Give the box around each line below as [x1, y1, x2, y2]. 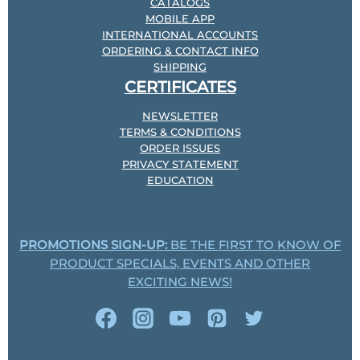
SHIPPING [153, 60, 207, 73]
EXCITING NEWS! [128, 275, 232, 289]
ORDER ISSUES [140, 141, 220, 154]
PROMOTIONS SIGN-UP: [19, 238, 167, 252]
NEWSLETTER [142, 109, 218, 122]
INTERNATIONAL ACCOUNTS [102, 28, 258, 41]
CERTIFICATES [124, 77, 236, 96]
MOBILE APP [145, 12, 215, 25]
